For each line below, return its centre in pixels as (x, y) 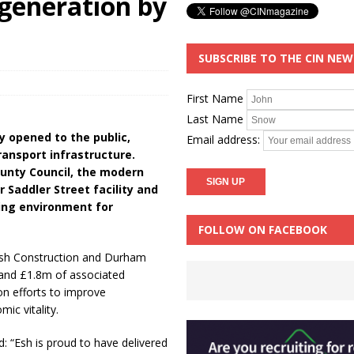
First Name (215, 98)
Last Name (215, 119)
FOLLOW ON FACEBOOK (262, 230)
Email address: (224, 139)
